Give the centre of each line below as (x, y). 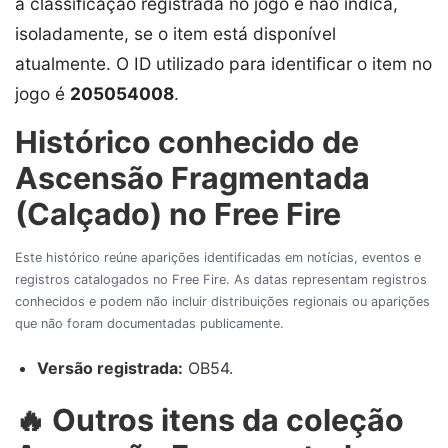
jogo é (42, 93)
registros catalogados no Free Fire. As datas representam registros (221, 279)
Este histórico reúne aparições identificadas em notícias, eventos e (218, 257)
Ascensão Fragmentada (192, 177)
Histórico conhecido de (187, 141)
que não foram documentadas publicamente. (149, 323)
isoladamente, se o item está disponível (175, 33)
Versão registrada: (110, 367)
